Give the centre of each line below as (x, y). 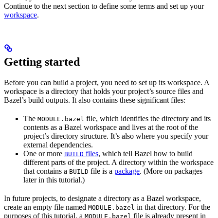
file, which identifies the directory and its (147, 118)
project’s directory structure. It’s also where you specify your (116, 136)
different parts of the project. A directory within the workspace (118, 162)
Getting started (42, 62)
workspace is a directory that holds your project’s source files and (104, 91)
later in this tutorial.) (54, 180)
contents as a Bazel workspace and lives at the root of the (111, 127)
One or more (44, 153)
